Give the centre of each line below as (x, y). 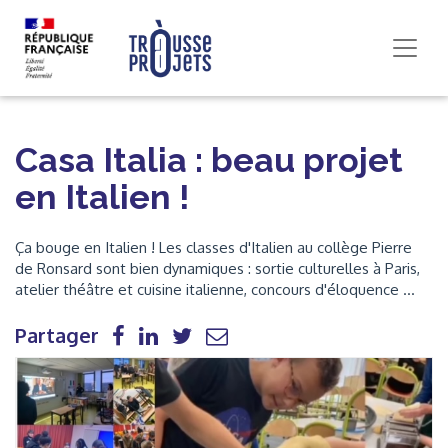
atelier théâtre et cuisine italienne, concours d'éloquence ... (215, 289)
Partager (57, 335)
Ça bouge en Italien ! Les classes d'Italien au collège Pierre (213, 247)
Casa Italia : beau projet (209, 160)
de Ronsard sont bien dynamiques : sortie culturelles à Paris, (217, 268)
